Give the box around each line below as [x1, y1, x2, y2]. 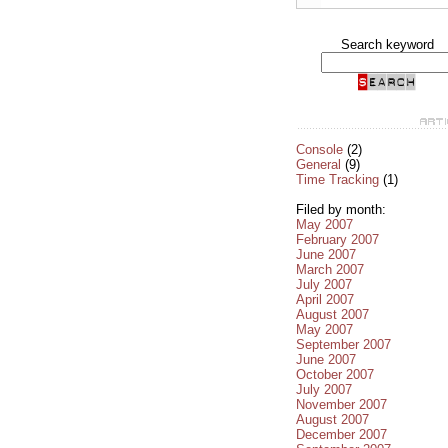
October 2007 [296, 366, 374, 382]
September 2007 [296, 336, 391, 352]
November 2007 [296, 396, 387, 412]
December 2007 [296, 426, 387, 442]
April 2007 [296, 291, 354, 307]
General [296, 156, 341, 172]
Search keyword [340, 37, 434, 52]
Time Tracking [296, 171, 379, 187]
